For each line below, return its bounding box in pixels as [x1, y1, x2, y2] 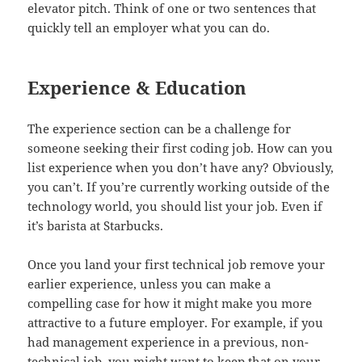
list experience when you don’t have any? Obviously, [27, 159, 335, 176]
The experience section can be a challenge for [27, 120, 292, 137]
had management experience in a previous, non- [27, 334, 309, 351]
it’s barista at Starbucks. [27, 217, 164, 234]
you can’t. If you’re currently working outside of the [27, 179, 330, 196]
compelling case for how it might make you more [27, 295, 313, 312]
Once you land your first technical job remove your [27, 256, 326, 273]
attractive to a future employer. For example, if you [27, 314, 324, 331]
